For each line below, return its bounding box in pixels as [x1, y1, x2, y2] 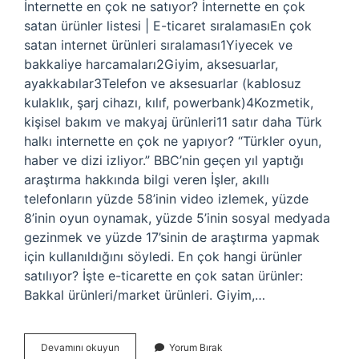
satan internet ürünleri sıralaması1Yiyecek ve [24, 37, 292, 53]
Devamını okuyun [41, 341, 119, 353]
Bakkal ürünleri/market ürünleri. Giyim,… [24, 287, 265, 303]
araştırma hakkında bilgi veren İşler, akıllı [24, 171, 269, 188]
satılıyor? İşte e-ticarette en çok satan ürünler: [24, 268, 303, 284]
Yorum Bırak [169, 341, 223, 353]
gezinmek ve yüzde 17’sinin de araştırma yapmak [24, 229, 320, 245]
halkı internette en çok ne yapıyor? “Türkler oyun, [24, 133, 321, 149]
